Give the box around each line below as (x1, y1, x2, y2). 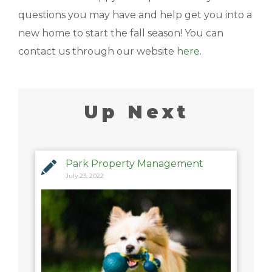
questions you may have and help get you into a (18, 9, 252, 21)
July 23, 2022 (66, 172, 104, 180)
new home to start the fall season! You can (18, 27, 223, 39)
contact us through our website (18, 46, 177, 58)
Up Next (83, 101, 189, 124)
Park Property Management (66, 158, 204, 170)
